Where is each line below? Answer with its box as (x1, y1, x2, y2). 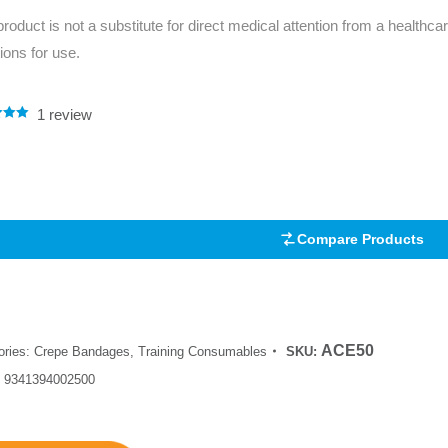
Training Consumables (138, 343, 267, 359)
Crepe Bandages (34, 343, 130, 359)
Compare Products (297, 230, 424, 247)
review (44, 105, 92, 123)
